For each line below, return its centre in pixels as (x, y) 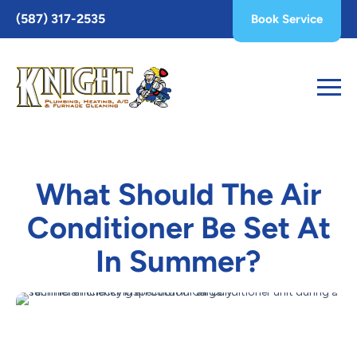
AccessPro (34, 28)
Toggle (25, 14)
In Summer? (178, 261)
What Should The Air (178, 194)
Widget (26, 43)
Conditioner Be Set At (178, 228)
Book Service (287, 19)
